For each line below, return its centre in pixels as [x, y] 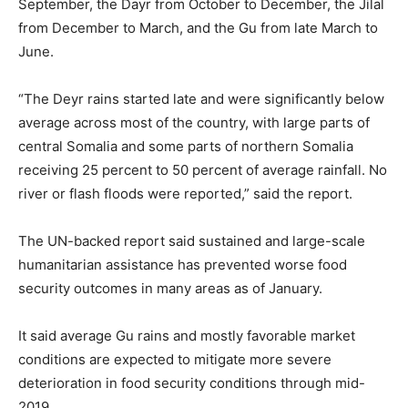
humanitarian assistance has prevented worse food [183, 264]
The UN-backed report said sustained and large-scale [192, 240]
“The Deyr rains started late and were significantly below [201, 98]
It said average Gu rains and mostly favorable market [187, 335]
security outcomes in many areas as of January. [170, 288]
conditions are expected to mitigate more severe [175, 359]
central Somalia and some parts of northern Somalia [186, 146]
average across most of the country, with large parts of [194, 122]
